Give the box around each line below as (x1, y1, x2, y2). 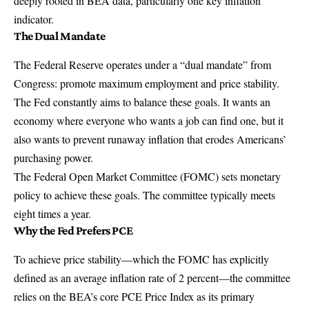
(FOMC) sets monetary (177, 168, 281, 183)
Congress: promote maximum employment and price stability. (14, 75, 279, 90)
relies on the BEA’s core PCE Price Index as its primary (14, 288, 255, 303)
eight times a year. (14, 206, 91, 221)
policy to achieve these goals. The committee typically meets (14, 187, 275, 202)
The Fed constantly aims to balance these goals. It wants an (14, 94, 270, 109)
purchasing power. (14, 150, 93, 165)
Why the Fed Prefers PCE (14, 223, 133, 237)
